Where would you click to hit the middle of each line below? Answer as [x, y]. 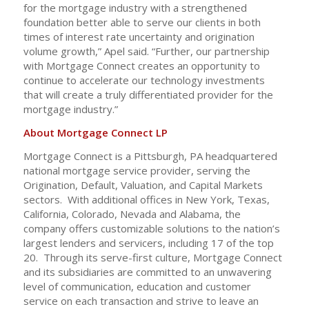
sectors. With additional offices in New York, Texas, [146, 199]
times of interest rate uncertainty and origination [139, 37]
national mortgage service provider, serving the [137, 170]
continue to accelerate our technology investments [144, 80]
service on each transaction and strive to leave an [141, 300]
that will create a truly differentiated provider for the [148, 94]
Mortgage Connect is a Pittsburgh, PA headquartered [150, 156]
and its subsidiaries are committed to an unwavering [147, 271]
